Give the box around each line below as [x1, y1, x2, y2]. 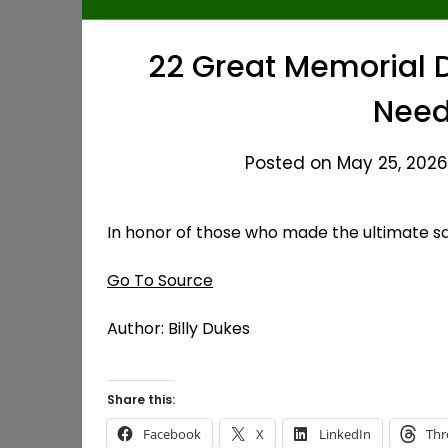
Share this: [107, 391, 175, 408]
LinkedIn [319, 425, 371, 443]
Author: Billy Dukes [107, 317, 250, 340]
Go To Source [107, 269, 213, 292]
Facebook [143, 425, 201, 443]
